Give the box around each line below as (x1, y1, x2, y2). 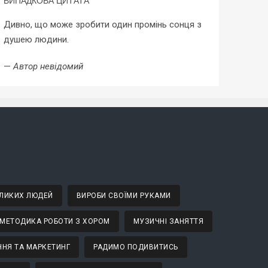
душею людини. (3, 33, 69, 45)
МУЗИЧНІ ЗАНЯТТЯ (133, 217, 204, 226)
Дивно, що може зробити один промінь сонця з (3, 19, 202, 30)
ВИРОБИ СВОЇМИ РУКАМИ (76, 191, 171, 200)
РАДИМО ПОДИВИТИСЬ (93, 242, 178, 251)
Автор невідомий (13, 60, 83, 72)
